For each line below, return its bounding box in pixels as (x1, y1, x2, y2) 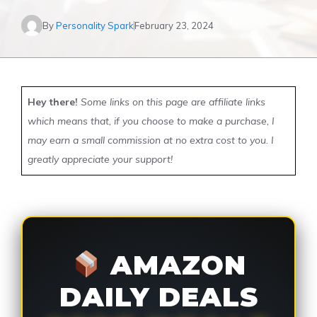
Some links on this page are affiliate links (78, 96, 265, 108)
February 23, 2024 (134, 19, 214, 31)
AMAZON (101, 248, 246, 282)
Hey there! (28, 96, 78, 108)
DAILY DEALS (59, 280, 258, 313)
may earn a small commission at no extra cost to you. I (28, 134, 274, 146)
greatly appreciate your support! (28, 153, 173, 166)
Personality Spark (56, 19, 134, 31)
